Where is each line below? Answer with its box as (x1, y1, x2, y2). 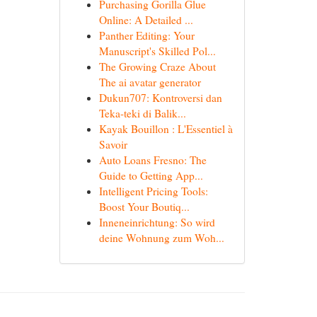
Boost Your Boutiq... (98, 200, 190, 214)
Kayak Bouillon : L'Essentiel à (98, 122, 233, 136)
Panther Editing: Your (98, 28, 195, 42)
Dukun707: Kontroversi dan (98, 91, 222, 105)
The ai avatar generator (98, 75, 201, 89)
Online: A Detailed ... (98, 13, 193, 27)
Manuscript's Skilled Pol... (98, 44, 216, 58)
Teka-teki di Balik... (98, 106, 186, 120)
